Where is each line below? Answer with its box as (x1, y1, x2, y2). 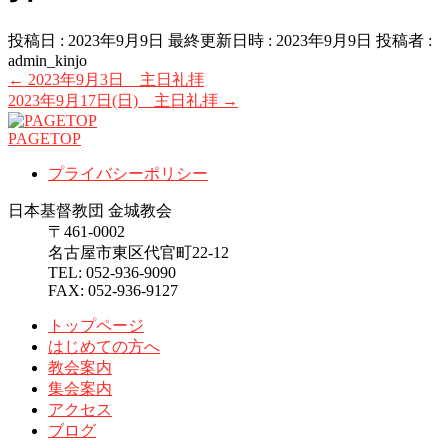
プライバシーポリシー (48, 165, 208, 183)
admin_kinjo (8, 52, 87, 70)
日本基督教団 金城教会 (8, 202, 172, 220)
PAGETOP (8, 130, 81, 148)
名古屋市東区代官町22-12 (48, 244, 229, 262)
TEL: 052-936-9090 (48, 264, 176, 282)
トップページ (48, 317, 144, 335)
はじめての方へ (48, 338, 160, 356)
